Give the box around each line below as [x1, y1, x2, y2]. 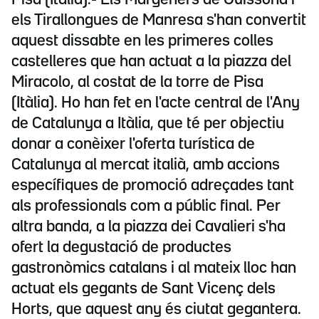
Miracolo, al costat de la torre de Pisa [11, 75, 263, 90]
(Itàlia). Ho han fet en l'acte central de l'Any [11, 96, 300, 111]
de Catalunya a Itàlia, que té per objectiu [11, 117, 284, 132]
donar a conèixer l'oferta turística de [11, 137, 255, 152]
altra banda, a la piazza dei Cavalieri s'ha [11, 220, 286, 235]
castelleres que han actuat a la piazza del [11, 55, 291, 70]
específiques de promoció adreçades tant [11, 179, 294, 194]
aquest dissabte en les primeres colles [11, 34, 273, 49]
